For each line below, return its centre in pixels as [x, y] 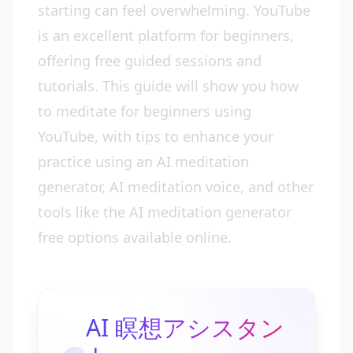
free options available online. [135, 237]
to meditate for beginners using [145, 111]
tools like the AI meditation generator [165, 212]
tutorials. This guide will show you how [168, 86]
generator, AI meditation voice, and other [176, 187]
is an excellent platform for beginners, [166, 35]
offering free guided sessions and [150, 61]
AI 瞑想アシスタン [185, 327]
